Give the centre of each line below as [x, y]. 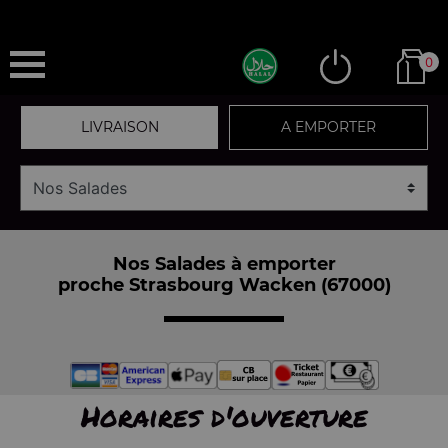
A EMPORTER [328, 127]
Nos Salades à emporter [224, 263]
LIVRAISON [119, 127]
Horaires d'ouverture [224, 416]
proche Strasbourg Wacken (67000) [224, 284]
